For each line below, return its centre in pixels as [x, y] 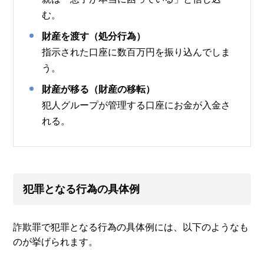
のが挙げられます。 [56, 242]
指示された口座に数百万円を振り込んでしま [136, 52]
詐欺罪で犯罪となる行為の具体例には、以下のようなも [131, 227]
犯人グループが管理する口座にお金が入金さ [136, 105]
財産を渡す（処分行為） [94, 36]
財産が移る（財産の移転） [99, 89]
